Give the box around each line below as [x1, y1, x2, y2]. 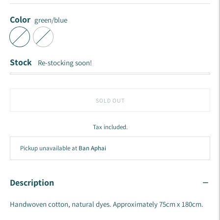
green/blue [34, 15, 67, 25]
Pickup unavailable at [20, 144, 79, 153]
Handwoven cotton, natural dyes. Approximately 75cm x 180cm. [10, 199, 203, 209]
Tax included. [92, 123, 128, 132]
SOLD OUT [95, 96, 125, 104]
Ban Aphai [79, 144, 106, 153]
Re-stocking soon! [38, 58, 92, 68]
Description [10, 177, 54, 189]
